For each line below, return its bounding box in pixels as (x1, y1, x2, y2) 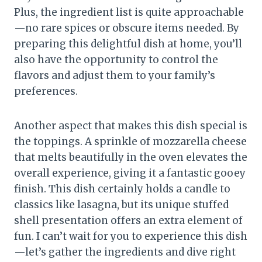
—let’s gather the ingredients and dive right (14, 245, 236, 258)
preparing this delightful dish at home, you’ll (14, 37, 242, 50)
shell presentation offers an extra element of (14, 213, 243, 227)
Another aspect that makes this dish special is (14, 119, 247, 132)
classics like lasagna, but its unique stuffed (14, 198, 229, 211)
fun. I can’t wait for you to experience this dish (14, 229, 247, 243)
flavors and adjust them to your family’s (14, 68, 215, 82)
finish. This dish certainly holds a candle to (14, 182, 230, 195)
